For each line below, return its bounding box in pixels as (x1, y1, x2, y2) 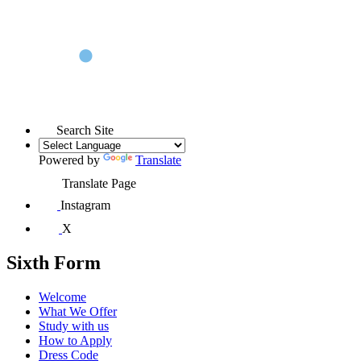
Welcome (39, 289, 86, 304)
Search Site (56, 122, 114, 137)
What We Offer (39, 304, 117, 318)
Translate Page (62, 176, 136, 190)
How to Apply (39, 333, 112, 347)
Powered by (39, 152, 103, 167)
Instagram (60, 197, 110, 212)
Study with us (39, 318, 109, 333)
